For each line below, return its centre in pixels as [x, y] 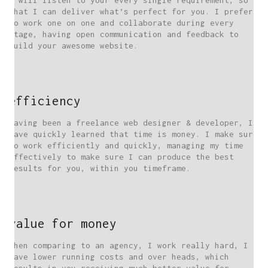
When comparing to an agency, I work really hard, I [129, 246]
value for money [63, 223]
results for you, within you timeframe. [100, 168]
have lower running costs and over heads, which [119, 257]
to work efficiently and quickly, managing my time [126, 146]
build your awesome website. [74, 46]
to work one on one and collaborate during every [121, 23]
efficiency [45, 101]
